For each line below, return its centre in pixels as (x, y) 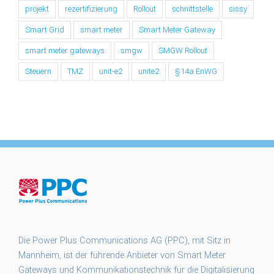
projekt (37, 9)
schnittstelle (192, 9)
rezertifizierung (91, 9)
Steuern (38, 72)
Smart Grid (45, 30)
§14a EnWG (196, 72)
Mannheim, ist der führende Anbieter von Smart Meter (122, 256)
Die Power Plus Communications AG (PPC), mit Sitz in (124, 241)
